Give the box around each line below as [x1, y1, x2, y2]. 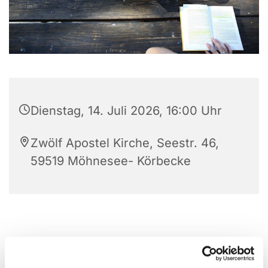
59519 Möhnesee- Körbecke [31, 154, 191, 169]
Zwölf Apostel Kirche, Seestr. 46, [31, 136, 219, 151]
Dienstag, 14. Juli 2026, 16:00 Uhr [31, 103, 222, 118]
